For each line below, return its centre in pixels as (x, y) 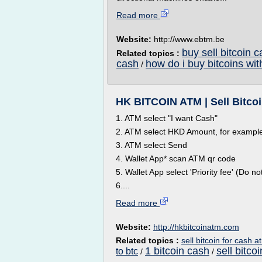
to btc (127, 251)
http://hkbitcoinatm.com (196, 227)
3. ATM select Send (151, 145)
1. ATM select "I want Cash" (167, 118)
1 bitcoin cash (177, 251)
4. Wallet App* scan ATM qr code (176, 158)
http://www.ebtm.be (189, 39)
